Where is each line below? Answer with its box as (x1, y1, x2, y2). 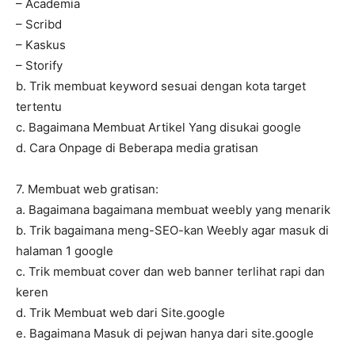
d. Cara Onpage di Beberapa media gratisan (16, 140, 258, 156)
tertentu (16, 99, 62, 115)
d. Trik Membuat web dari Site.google (16, 305, 225, 321)
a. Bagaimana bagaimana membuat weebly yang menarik (16, 202, 330, 218)
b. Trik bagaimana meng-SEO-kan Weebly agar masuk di (16, 223, 329, 239)
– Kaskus (16, 37, 66, 53)
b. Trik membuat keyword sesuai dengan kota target (16, 78, 306, 94)
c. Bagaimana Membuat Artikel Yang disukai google (16, 120, 301, 136)
